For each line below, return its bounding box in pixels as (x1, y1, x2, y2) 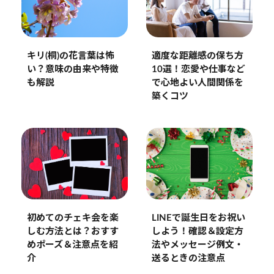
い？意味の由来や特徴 (26, 65, 119, 75)
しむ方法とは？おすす (26, 227, 119, 236)
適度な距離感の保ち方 (151, 51, 243, 61)
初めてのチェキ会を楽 (26, 213, 119, 223)
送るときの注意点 (151, 253, 225, 263)
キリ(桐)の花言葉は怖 (26, 51, 114, 61)
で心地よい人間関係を (151, 78, 243, 88)
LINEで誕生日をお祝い (151, 213, 245, 223)
